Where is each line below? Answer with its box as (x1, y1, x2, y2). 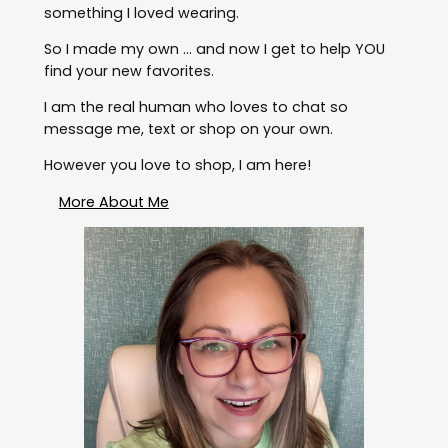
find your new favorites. (43, 60, 214, 81)
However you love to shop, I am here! (43, 155, 311, 176)
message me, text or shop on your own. (43, 119, 333, 140)
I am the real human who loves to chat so (43, 97, 348, 118)
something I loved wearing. (43, 2, 239, 23)
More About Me (58, 191, 169, 212)
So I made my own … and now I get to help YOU (43, 38, 385, 59)
